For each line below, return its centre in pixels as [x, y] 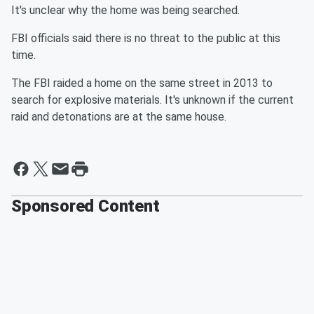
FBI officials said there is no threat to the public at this [146, 38]
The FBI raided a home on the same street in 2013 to [142, 83]
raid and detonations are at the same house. [119, 117]
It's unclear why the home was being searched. [127, 10]
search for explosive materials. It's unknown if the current [152, 100]
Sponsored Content [86, 206]
